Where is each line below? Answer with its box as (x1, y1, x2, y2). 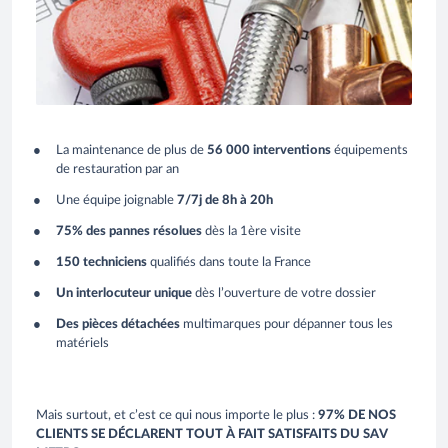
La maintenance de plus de (56, 143, 207, 157)
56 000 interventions (207, 143, 331, 157)
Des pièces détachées (56, 317, 180, 331)
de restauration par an (56, 162, 179, 176)
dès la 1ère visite (202, 224, 301, 238)
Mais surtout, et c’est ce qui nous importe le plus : (36, 408, 318, 422)
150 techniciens (56, 255, 147, 269)
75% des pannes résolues (56, 224, 202, 238)
